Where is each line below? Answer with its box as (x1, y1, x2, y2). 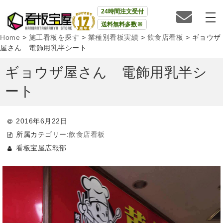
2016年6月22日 (16, 117, 68, 125)
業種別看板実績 (88, 33, 138, 41)
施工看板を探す (28, 33, 79, 41)
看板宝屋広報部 (16, 143, 67, 152)
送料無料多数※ (101, 21, 143, 28)
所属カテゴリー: (16, 130, 69, 138)
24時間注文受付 (101, 8, 144, 15)
